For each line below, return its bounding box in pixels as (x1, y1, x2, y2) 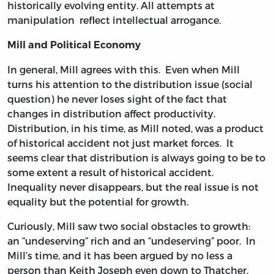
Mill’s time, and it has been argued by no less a (7, 249, 232, 261)
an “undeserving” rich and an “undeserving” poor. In (7, 234, 256, 246)
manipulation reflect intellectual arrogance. (7, 13, 221, 26)
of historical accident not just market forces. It (7, 136, 234, 149)
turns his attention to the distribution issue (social (7, 78, 253, 90)
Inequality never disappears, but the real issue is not (7, 180, 259, 193)
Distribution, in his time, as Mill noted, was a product (7, 122, 264, 134)
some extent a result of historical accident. (7, 166, 216, 178)
